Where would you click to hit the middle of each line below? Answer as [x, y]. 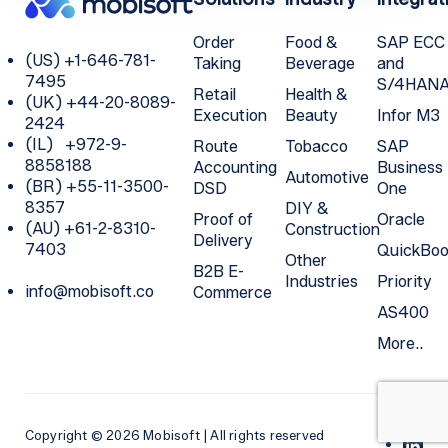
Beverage [319, 63]
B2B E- [218, 271]
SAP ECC [410, 42]
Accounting [234, 167]
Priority [403, 281]
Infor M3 [408, 115]
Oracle [400, 219]
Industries [321, 281]
